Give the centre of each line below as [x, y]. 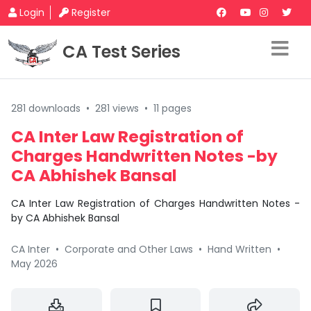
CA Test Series [121, 52]
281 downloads [46, 108]
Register [91, 12]
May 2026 [34, 264]
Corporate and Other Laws [129, 249]
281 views [117, 108]
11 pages [173, 108]
